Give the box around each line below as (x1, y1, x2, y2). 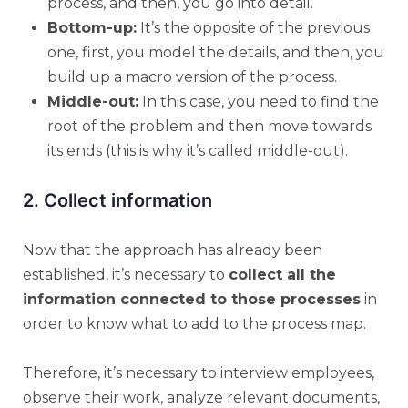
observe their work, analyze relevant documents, (23, 388, 380, 406)
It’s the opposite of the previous (137, 18, 370, 36)
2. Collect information (23, 189, 212, 211)
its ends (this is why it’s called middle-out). (47, 141, 348, 159)
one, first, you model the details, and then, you (47, 43, 384, 61)
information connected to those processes (23, 290, 361, 308)
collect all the (229, 265, 336, 283)
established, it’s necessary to (23, 265, 229, 283)
